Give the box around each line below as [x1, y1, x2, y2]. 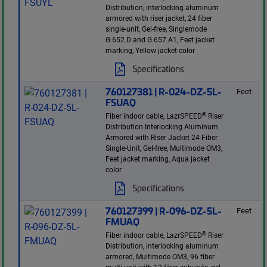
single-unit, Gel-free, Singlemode [105, 24, 207, 34]
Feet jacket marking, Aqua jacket [105, 154, 210, 164]
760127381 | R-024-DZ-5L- [105, 85, 222, 98]
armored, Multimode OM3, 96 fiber [105, 252, 215, 262]
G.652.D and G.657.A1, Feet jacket [105, 35, 215, 45]
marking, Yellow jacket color [105, 45, 195, 55]
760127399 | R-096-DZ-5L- [105, 204, 222, 218]
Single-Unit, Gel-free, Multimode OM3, [105, 143, 223, 153]
